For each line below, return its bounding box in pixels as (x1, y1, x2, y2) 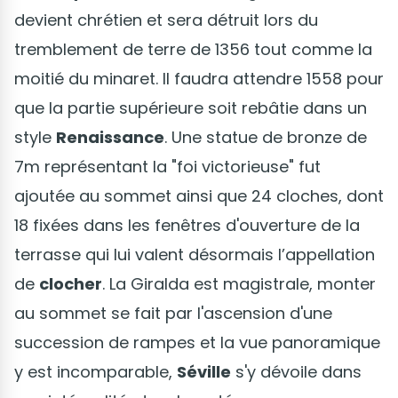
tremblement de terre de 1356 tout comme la (14, 38, 372, 61)
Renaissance (56, 126, 164, 149)
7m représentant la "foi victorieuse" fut (14, 155, 321, 179)
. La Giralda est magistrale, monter (102, 273, 376, 296)
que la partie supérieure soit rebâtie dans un (14, 97, 367, 120)
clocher (39, 273, 102, 296)
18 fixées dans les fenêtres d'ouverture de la (14, 214, 360, 237)
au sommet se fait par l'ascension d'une (14, 302, 332, 325)
